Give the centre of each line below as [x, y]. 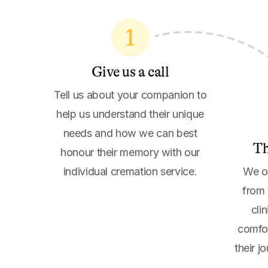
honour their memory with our [130, 152]
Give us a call [130, 72]
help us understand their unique [130, 114]
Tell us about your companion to [130, 95]
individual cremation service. [130, 171]
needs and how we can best [130, 133]
